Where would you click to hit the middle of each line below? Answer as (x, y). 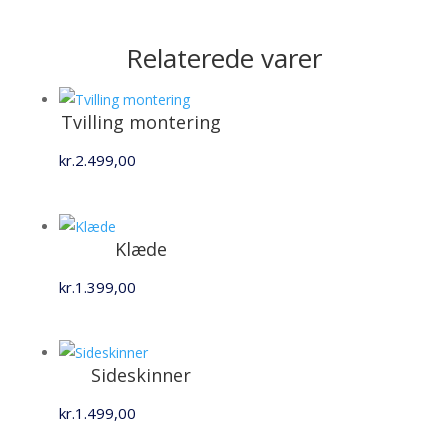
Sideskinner (141, 375)
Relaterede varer (223, 58)
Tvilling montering (141, 122)
